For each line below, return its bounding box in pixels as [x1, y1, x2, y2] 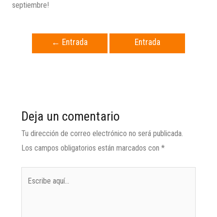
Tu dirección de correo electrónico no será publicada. [21, 128, 183, 138]
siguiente [126, 55, 159, 65]
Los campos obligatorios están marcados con [21, 143, 161, 153]
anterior [56, 55, 83, 65]
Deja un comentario [21, 108, 120, 124]
